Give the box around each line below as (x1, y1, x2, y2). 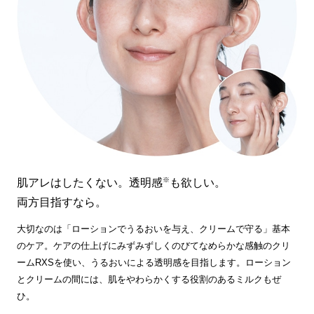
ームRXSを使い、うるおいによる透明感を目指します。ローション (16, 257, 291, 268)
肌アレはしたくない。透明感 (16, 177, 163, 189)
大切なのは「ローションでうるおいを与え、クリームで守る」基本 (16, 224, 290, 235)
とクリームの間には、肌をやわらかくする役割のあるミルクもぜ (16, 274, 281, 285)
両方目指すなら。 (16, 196, 107, 209)
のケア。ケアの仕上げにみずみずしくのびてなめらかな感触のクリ (16, 240, 290, 252)
